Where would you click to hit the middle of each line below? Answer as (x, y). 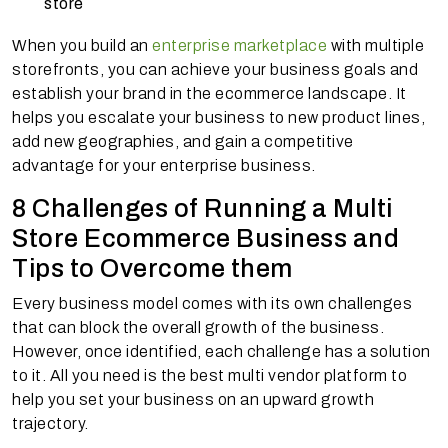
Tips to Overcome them (152, 268)
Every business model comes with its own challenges (212, 303)
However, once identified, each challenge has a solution (221, 351)
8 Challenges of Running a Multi (202, 208)
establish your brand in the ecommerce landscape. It (209, 93)
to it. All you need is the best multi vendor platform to (209, 375)
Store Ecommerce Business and (205, 238)
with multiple (375, 45)
